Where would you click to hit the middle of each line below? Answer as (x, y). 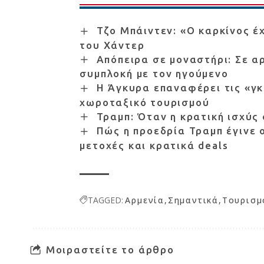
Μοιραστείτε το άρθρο (110, 249)
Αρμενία (145, 200)
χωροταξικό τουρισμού (145, 102)
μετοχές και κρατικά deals (154, 145)
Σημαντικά (193, 200)
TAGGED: (106, 200)
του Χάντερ (112, 45)
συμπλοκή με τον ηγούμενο (154, 74)
